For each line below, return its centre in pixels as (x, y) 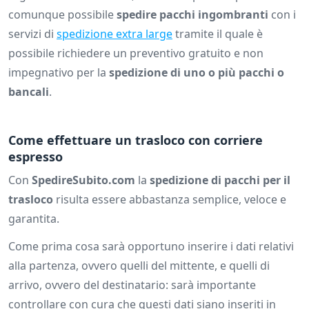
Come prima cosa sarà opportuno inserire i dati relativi (151, 247)
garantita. (34, 219)
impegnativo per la (59, 73)
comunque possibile (62, 15)
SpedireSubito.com (83, 180)
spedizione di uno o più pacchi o (197, 73)
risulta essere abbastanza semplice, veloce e (170, 200)
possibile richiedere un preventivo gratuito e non (136, 53)
